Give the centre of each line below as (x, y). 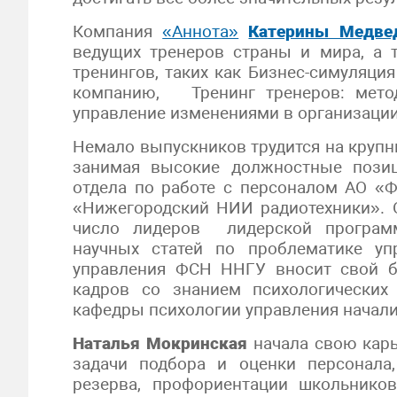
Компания (118, 31)
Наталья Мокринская (160, 343)
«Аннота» (201, 31)
